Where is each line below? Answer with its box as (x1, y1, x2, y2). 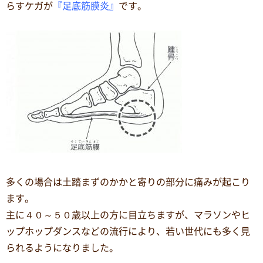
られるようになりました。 (6, 242, 119, 252)
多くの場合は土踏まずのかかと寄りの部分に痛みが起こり (6, 177, 250, 187)
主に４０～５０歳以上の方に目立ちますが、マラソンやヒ (6, 210, 250, 220)
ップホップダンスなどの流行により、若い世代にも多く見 (6, 226, 250, 236)
